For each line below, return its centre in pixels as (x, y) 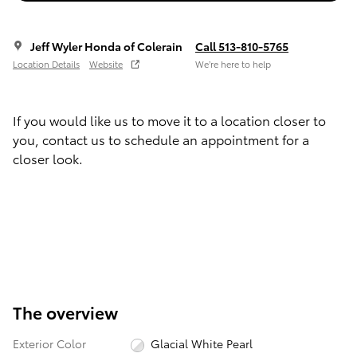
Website (106, 64)
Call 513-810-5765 (242, 46)
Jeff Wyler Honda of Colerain (106, 46)
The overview (65, 312)
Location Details (46, 64)
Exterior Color (49, 343)
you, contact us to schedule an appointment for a (161, 139)
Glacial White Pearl (202, 344)
